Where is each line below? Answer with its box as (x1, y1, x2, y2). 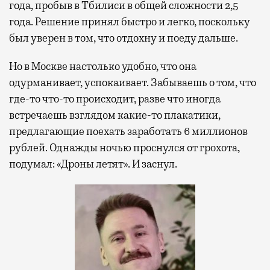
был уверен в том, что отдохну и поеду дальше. (9, 31, 238, 45)
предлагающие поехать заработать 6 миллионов (9, 124, 248, 138)
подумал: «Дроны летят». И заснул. (9, 157, 177, 171)
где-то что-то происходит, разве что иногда (9, 92, 221, 105)
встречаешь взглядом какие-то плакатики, (9, 108, 221, 122)
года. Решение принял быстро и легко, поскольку (9, 14, 250, 28)
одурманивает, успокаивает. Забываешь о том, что (9, 75, 256, 89)
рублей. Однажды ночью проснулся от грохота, (9, 140, 240, 154)
